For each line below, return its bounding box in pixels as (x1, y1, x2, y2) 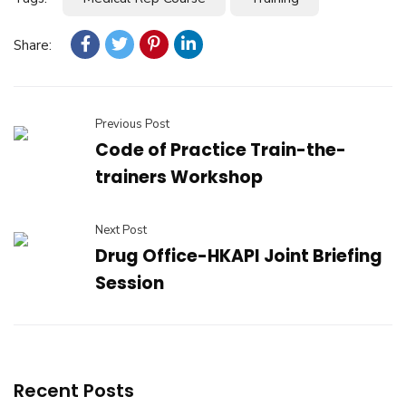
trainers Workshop (95, 165, 263, 189)
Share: (14, 36, 52, 54)
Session (95, 271, 164, 295)
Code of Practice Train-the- (95, 138, 346, 162)
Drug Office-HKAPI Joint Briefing (95, 244, 382, 268)
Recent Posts (14, 378, 134, 403)
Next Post (95, 222, 147, 238)
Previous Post (95, 116, 169, 132)
